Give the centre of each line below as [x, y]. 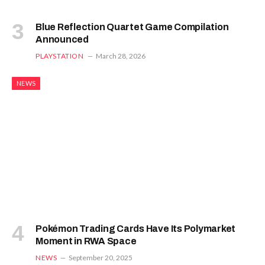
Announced [62, 40]
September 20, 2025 [101, 257]
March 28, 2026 [120, 56]
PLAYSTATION [60, 56]
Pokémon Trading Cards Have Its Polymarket [136, 228]
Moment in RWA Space [86, 241]
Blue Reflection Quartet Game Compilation [132, 27]
